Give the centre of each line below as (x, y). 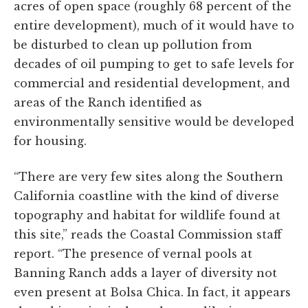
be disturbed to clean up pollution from (133, 45)
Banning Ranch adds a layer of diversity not (145, 273)
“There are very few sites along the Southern (148, 177)
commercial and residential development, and (152, 84)
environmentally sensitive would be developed (154, 122)
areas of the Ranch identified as (108, 103)
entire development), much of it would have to (154, 26)
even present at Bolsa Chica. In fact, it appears (152, 293)
